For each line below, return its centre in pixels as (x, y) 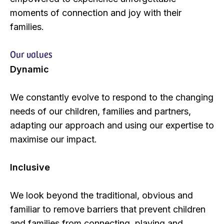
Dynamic (29, 69)
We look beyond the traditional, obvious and (101, 195)
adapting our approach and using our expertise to (112, 125)
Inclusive (30, 167)
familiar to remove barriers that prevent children (108, 209)
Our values (31, 53)
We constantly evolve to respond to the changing (112, 97)
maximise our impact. (53, 139)
